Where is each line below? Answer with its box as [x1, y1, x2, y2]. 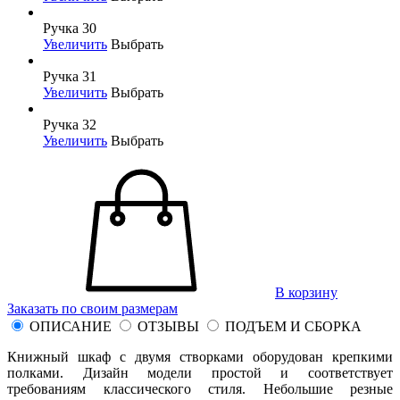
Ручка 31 [43, 68, 96, 84]
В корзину [275, 284, 337, 300]
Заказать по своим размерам [7, 300, 178, 316]
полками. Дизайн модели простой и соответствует [7, 364, 393, 380]
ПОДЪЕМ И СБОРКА [225, 318, 362, 334]
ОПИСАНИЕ [29, 318, 112, 334]
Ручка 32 [43, 116, 96, 132]
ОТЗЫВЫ [137, 318, 199, 334]
